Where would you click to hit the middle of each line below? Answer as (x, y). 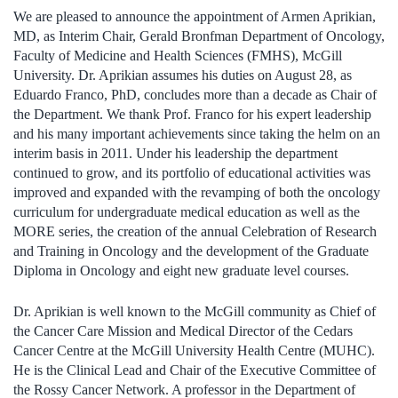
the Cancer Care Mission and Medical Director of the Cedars (183, 330)
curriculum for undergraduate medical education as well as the (187, 211)
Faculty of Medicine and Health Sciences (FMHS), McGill (178, 55)
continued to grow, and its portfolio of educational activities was (192, 172)
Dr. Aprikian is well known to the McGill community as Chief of (195, 311)
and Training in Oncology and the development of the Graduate (191, 251)
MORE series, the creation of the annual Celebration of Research (195, 231)
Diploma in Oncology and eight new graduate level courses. (181, 270)
